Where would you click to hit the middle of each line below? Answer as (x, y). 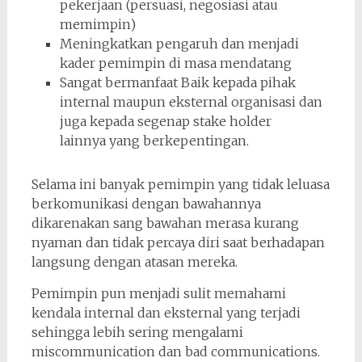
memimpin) (97, 24)
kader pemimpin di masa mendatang (175, 63)
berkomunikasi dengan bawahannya (146, 203)
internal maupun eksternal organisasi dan (191, 101)
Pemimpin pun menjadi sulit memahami (158, 293)
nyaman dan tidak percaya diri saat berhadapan (178, 242)
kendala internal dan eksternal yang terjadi (166, 312)
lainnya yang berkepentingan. (154, 140)
